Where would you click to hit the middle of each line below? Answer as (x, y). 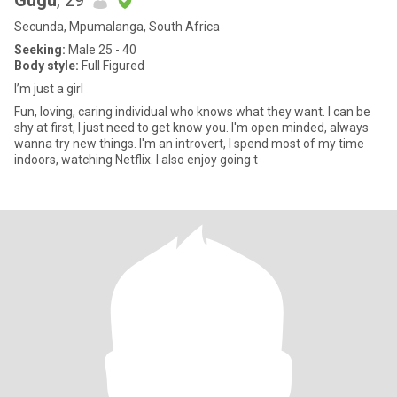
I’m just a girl (49, 89)
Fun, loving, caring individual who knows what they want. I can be (171, 112)
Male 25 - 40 (101, 50)
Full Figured (112, 66)
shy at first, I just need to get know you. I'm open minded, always (191, 128)
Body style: (47, 66)
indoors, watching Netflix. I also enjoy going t (136, 160)
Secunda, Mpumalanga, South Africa (117, 27)
